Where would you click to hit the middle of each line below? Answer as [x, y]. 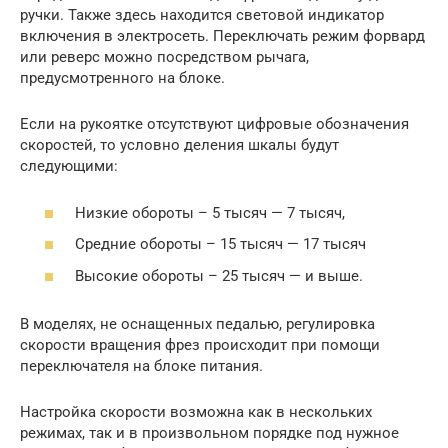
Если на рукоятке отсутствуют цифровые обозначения [214, 124]
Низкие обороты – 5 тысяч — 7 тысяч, [210, 212]
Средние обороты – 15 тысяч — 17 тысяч [220, 244]
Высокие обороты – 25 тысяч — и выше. [219, 275]
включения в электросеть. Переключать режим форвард [222, 36]
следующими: [69, 166]
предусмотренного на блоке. [122, 78]
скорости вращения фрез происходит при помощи [200, 344]
